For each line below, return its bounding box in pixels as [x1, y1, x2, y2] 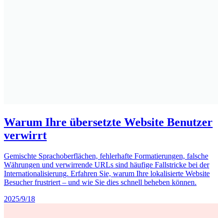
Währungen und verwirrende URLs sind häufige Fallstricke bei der [4, 161, 209, 169]
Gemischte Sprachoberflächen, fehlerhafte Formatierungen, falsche [4, 152, 208, 161]
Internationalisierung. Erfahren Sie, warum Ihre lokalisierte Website [4, 169, 210, 178]
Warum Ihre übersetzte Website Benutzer [4, 116, 213, 129]
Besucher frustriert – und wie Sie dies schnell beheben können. [4, 178, 197, 187]
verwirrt [4, 129, 47, 142]
